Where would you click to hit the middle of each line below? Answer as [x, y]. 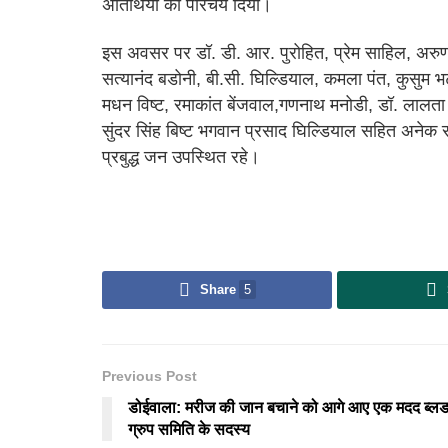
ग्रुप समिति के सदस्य [189, 430]
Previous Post [149, 376]
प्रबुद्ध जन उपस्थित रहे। [181, 157]
